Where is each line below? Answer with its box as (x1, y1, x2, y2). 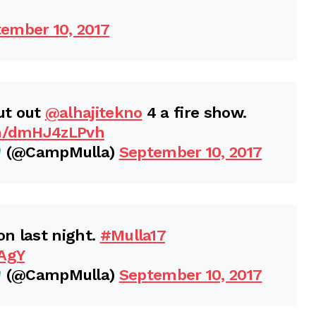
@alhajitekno (44, 104, 142, 121)
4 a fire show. (142, 104, 247, 121)
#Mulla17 (99, 226, 166, 244)
